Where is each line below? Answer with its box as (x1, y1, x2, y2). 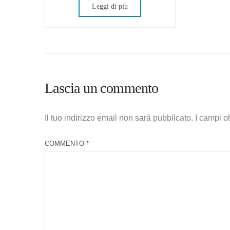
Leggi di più (92, 3, 128, 10)
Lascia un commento (45, 80, 159, 96)
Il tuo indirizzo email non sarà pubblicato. (45, 113, 193, 122)
